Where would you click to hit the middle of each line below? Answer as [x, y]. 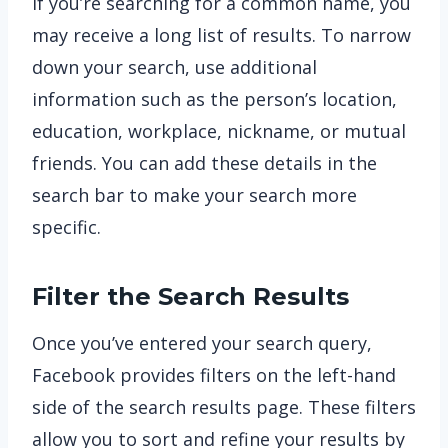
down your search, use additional [174, 67]
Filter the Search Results [190, 296]
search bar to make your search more [194, 195]
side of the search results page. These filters [224, 407]
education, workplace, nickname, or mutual [219, 131]
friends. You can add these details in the [204, 163]
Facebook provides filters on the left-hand [214, 375]
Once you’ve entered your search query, [202, 343]
